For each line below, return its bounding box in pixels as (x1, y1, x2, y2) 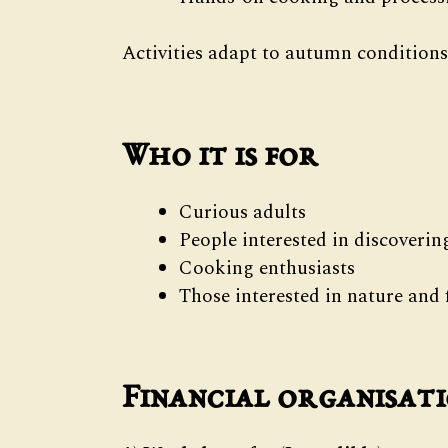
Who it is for (122, 139, 319, 175)
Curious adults (179, 197, 306, 227)
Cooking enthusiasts (179, 253, 355, 283)
